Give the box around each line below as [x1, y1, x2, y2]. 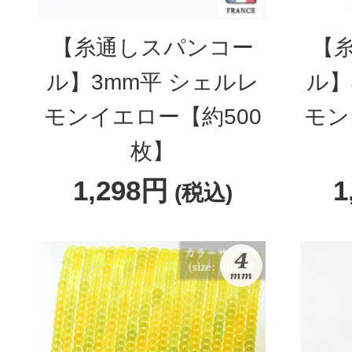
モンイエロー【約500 [43, 104, 262, 129]
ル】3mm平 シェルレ [46, 70, 259, 94]
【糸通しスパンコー [51, 35, 254, 60]
